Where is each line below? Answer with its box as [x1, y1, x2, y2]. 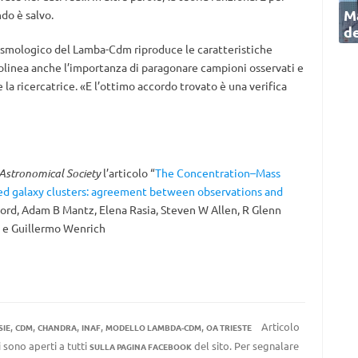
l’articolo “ [100, 165, 155, 180]
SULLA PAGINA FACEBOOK [89, 340, 192, 352]
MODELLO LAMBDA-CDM [105, 321, 201, 333]
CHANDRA [37, 321, 77, 333]
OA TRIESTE [205, 321, 252, 333]
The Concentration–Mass [154, 165, 280, 180]
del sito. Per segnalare [191, 339, 299, 352]
